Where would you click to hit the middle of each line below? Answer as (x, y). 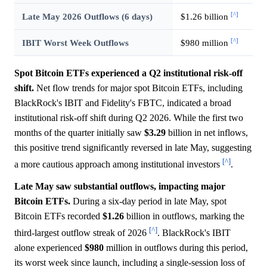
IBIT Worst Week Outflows (75, 42)
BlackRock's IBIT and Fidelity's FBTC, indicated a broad (123, 103)
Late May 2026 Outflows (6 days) (87, 16)
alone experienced (49, 248)
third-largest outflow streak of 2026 (82, 233)
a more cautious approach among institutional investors (118, 164)
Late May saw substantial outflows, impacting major (120, 187)
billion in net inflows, (207, 132)
